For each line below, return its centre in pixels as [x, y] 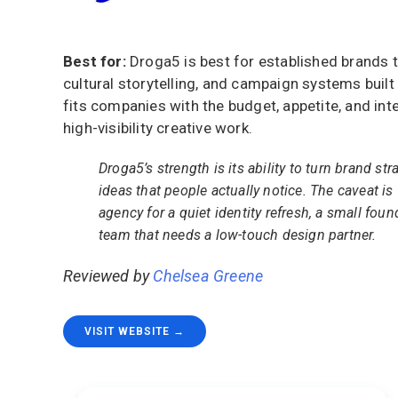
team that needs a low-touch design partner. [238, 235]
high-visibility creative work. [158, 128]
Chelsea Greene [208, 276]
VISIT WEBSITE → [135, 331]
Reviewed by [108, 276]
